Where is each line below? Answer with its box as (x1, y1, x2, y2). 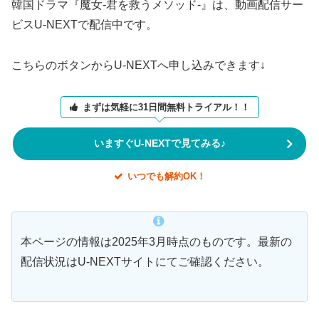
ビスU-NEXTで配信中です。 (11, 19, 157, 31)
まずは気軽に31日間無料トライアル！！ (82, 101, 250, 113)
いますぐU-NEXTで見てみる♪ (93, 137, 226, 150)
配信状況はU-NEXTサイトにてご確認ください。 (21, 256, 269, 268)
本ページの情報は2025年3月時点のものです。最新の (21, 236, 292, 249)
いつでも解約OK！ (127, 170, 206, 182)
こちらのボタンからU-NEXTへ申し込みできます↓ (11, 59, 266, 72)
